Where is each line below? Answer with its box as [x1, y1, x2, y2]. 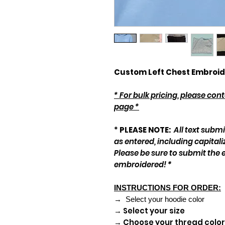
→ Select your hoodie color [114, 194, 204, 203]
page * [114, 101, 139, 112]
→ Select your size [114, 205, 185, 216]
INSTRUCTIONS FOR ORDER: [114, 183, 221, 192]
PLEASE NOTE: [120, 124, 171, 135]
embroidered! [114, 159, 168, 170]
